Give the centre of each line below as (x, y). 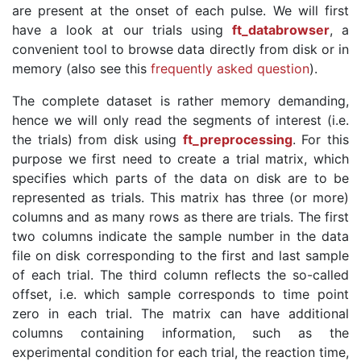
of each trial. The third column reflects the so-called (180, 274)
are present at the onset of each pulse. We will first (180, 10)
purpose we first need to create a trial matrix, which (180, 158)
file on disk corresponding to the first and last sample (180, 255)
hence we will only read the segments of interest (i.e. (180, 120)
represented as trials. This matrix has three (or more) (180, 197)
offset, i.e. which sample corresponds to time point (180, 294)
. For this (321, 139)
